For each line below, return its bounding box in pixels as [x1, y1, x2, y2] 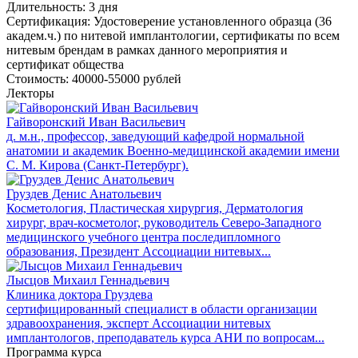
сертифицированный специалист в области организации [6, 301, 317, 316]
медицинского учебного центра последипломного [6, 229, 280, 244]
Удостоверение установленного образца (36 [90, 14, 332, 28]
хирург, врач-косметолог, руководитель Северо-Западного [6, 215, 321, 229]
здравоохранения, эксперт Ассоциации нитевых [6, 316, 271, 330]
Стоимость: [6, 71, 69, 86]
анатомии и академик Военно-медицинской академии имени [6, 143, 340, 157]
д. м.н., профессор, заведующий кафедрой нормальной [6, 129, 304, 143]
